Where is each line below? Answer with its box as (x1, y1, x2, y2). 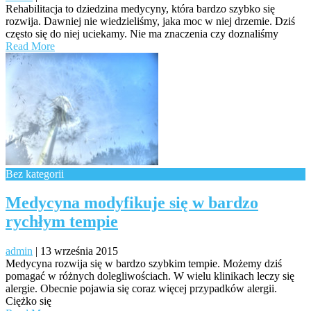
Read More (6, 40, 55, 52)
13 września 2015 (40, 245, 118, 258)
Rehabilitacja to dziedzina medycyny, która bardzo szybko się (6, 2, 275, 15)
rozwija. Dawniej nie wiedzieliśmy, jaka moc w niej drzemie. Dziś (6, 15, 295, 27)
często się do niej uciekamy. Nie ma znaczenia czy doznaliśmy (6, 27, 278, 40)
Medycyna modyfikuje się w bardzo (6, 194, 258, 212)
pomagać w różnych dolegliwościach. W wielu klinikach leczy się (6, 270, 294, 283)
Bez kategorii (6, 167, 64, 180)
